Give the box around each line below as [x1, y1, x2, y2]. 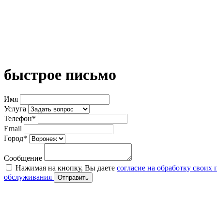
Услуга [4, 104, 26, 113]
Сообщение [4, 154, 42, 162]
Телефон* [4, 114, 36, 123]
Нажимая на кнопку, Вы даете [15, 163, 117, 172]
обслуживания [4, 172, 54, 181]
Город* [4, 134, 27, 142]
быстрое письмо [4, 66, 116, 84]
